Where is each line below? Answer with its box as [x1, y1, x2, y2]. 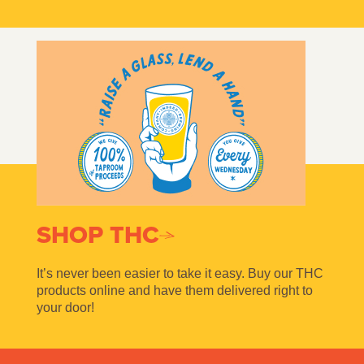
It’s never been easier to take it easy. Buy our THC [36, 266, 323, 280]
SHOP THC [36, 216, 159, 253]
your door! [36, 300, 94, 314]
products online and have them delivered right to [36, 283, 313, 297]
